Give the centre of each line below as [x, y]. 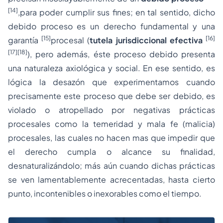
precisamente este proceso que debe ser [91, 96]
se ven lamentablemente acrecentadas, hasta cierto [111, 179]
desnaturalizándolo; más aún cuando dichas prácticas [111, 166]
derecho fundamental [146, 26]
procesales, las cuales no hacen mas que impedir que [111, 138]
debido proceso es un [56, 26]
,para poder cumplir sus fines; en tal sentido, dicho [116, 12]
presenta [196, 54]
